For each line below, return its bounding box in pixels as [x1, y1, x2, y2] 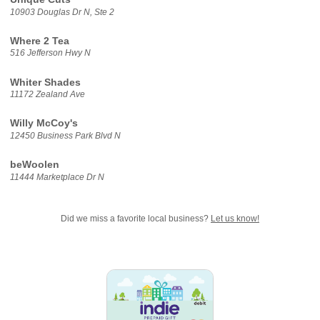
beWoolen [9, 159, 59, 171]
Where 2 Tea [9, 35, 69, 46]
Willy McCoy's [9, 118, 78, 129]
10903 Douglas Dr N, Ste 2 [9, 7, 114, 16]
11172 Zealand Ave [9, 90, 85, 99]
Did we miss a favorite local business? [61, 214, 211, 224]
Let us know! [211, 214, 259, 224]
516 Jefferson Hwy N [9, 49, 91, 58]
